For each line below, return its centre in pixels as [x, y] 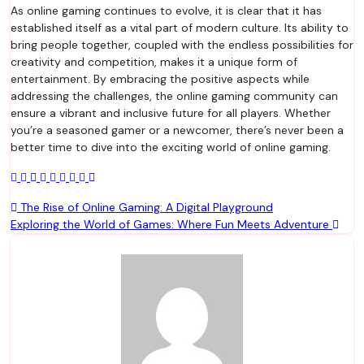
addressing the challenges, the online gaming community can [174, 96]
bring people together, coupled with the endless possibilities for [182, 45]
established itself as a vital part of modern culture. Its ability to [180, 28]
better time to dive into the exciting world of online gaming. [171, 147]
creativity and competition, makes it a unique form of [154, 62]
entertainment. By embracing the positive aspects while [160, 79]
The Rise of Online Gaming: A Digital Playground [145, 207]
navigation [60, 234]
